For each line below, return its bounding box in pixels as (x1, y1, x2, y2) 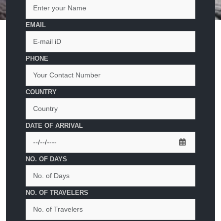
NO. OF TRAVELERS (26, 189, 88, 196)
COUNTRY (26, 88, 57, 96)
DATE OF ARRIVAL (26, 122, 83, 129)
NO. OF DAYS (26, 155, 67, 163)
